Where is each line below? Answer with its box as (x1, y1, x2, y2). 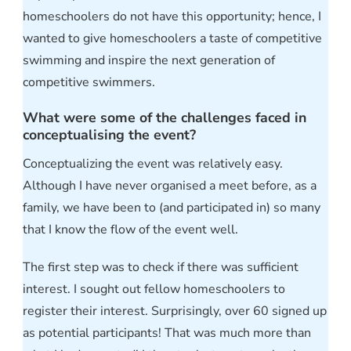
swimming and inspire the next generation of (23, 52, 275, 70)
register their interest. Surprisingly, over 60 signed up (23, 302, 327, 320)
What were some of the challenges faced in (23, 108, 306, 128)
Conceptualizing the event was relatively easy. (23, 154, 283, 172)
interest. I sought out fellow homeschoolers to (23, 280, 285, 298)
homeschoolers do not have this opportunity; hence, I (23, 8, 321, 26)
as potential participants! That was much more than (23, 324, 311, 342)
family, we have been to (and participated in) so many (23, 198, 320, 216)
